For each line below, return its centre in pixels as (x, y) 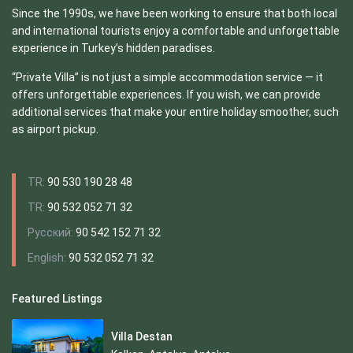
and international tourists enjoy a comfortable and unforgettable (176, 31)
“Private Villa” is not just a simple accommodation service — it (168, 78)
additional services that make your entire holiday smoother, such (176, 112)
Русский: (52, 233)
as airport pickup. (56, 130)
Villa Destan (141, 336)
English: (48, 258)
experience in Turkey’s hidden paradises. (114, 48)
